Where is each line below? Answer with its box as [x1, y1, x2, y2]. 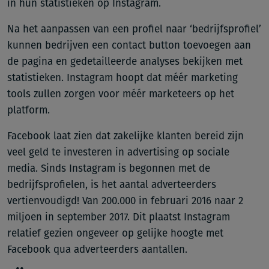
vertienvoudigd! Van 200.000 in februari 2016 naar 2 [7, 195, 243, 207]
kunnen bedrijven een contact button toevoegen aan [7, 39, 251, 52]
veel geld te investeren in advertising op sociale [7, 146, 229, 159]
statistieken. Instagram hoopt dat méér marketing [7, 71, 238, 84]
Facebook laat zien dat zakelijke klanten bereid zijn [7, 130, 244, 142]
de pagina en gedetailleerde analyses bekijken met [7, 55, 243, 68]
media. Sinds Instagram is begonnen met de [7, 162, 210, 175]
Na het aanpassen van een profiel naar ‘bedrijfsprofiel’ [7, 23, 261, 35]
